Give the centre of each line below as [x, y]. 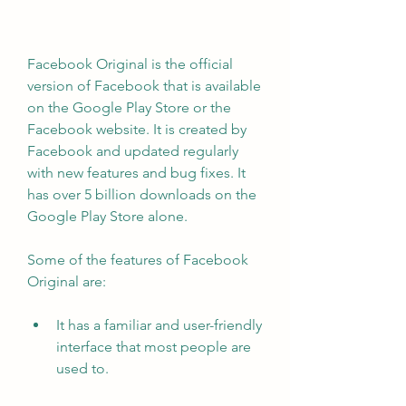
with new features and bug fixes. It [136, 173]
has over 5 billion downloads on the [142, 194]
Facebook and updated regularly [133, 151]
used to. [82, 368]
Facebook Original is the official [130, 64]
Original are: [67, 281]
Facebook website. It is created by [137, 129]
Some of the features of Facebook [138, 260]
